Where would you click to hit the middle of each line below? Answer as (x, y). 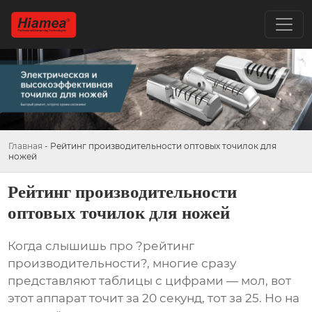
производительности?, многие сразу (122, 264)
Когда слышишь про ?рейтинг (101, 246)
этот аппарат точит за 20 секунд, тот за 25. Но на (154, 298)
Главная (25, 146)
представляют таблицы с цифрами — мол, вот (150, 281)
